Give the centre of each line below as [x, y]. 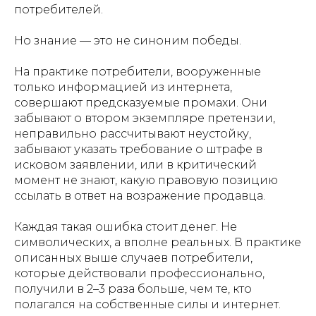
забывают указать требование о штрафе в [138, 149]
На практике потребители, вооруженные [138, 72]
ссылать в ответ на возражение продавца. [140, 196]
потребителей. [59, 10]
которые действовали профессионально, [139, 273]
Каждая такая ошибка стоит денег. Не [126, 227]
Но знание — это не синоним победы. [128, 41]
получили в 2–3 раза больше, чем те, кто [133, 289]
